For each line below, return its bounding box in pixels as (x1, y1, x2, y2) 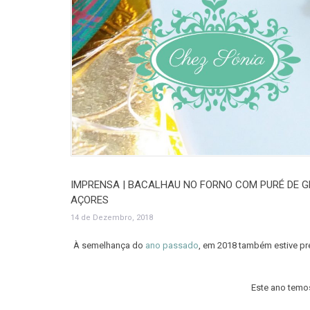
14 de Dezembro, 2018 (71, 213, 153, 222)
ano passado (145, 240, 199, 250)
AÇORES (71, 194, 109, 206)
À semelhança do (73, 240, 145, 250)
